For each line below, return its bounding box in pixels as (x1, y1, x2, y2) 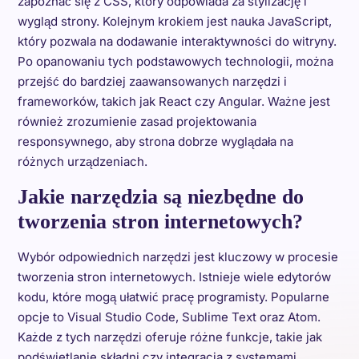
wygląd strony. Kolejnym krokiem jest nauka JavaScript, (17, 14, 332, 29)
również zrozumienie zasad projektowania (17, 114, 256, 129)
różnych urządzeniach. (17, 154, 147, 169)
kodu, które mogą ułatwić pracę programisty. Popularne (17, 289, 329, 305)
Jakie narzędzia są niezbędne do (17, 185, 304, 208)
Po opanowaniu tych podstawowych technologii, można (17, 54, 333, 69)
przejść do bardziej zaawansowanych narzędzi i (17, 74, 287, 89)
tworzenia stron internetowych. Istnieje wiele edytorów (17, 269, 331, 284)
